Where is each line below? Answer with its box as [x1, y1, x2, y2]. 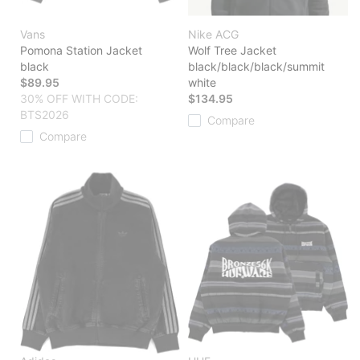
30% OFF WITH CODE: [20, 92, 138, 106]
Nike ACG [188, 27, 239, 42]
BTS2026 [20, 108, 69, 122]
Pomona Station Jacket [20, 43, 142, 58]
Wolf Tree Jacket [188, 43, 276, 58]
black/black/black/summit [188, 59, 325, 74]
